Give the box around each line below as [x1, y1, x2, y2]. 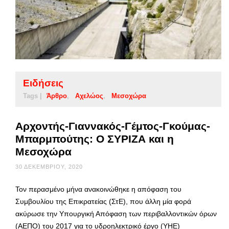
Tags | [23, 91, 42, 100]
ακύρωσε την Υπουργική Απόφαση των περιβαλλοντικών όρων [15, 209, 217, 218]
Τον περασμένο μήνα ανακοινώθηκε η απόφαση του [15, 185, 181, 193]
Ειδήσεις [23, 77, 63, 88]
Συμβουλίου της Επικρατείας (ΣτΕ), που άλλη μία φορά [15, 197, 191, 205]
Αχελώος [75, 91, 103, 100]
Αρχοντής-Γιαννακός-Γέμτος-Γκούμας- [15, 120, 210, 132]
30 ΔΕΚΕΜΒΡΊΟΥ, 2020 [15, 163, 83, 170]
